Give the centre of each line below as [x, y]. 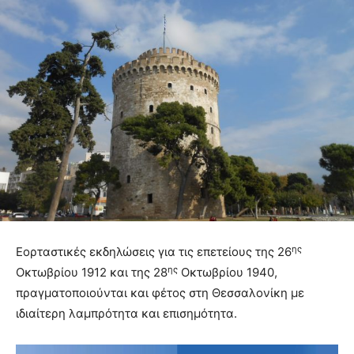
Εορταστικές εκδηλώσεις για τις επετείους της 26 [154, 252]
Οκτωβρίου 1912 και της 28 [92, 273]
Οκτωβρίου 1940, [228, 273]
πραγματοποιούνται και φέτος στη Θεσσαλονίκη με [160, 293]
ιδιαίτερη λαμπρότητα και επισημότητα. [126, 314]
